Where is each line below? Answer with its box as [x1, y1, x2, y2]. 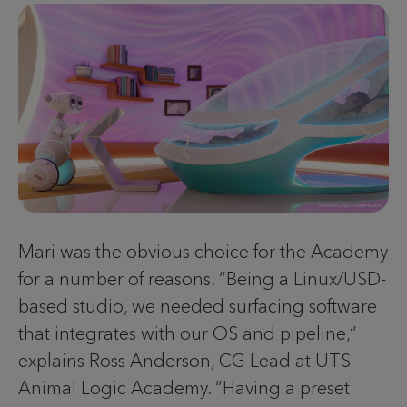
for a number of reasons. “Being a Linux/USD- [18, 267, 386, 290]
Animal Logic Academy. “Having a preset [18, 376, 350, 399]
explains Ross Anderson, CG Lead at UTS [18, 349, 351, 372]
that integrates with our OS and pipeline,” [18, 322, 357, 344]
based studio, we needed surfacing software [18, 294, 377, 317]
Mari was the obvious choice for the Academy [18, 240, 388, 263]
